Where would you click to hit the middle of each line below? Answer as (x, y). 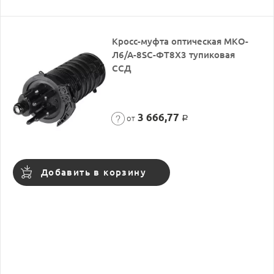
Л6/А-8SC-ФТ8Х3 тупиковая (174, 55)
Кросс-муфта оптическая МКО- (180, 41)
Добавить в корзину (94, 172)
